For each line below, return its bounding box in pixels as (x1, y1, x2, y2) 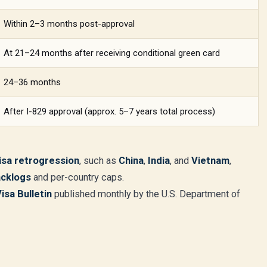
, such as (79, 155, 119, 166)
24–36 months (4, 77, 61, 88)
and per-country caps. (31, 172, 124, 183)
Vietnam (191, 155, 229, 166)
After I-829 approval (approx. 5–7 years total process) (4, 106, 215, 117)
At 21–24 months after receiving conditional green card (4, 48, 220, 58)
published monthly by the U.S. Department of (52, 188, 240, 200)
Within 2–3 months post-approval (4, 18, 135, 29)
